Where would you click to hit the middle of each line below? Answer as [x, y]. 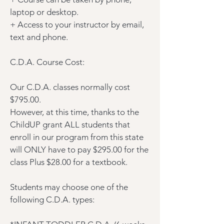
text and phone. [39, 37]
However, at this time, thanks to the [74, 112]
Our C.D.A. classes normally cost [70, 87]
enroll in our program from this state [77, 137]
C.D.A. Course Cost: [49, 62]
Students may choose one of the [69, 187]
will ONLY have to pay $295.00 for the [79, 149]
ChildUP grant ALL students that [70, 124]
